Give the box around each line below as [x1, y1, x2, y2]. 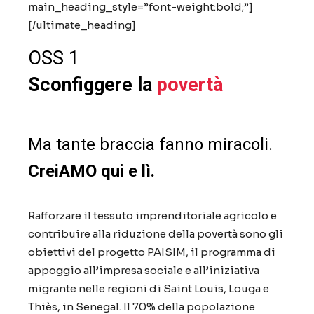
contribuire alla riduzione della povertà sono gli [28, 227, 283, 240]
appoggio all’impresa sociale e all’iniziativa [28, 264, 259, 277]
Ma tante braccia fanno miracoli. [28, 135, 273, 154]
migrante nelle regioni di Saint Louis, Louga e [28, 282, 269, 295]
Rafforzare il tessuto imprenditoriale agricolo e [28, 209, 277, 222]
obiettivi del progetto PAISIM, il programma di [28, 245, 275, 259]
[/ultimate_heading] [28, 18, 136, 32]
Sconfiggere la [28, 74, 157, 96]
